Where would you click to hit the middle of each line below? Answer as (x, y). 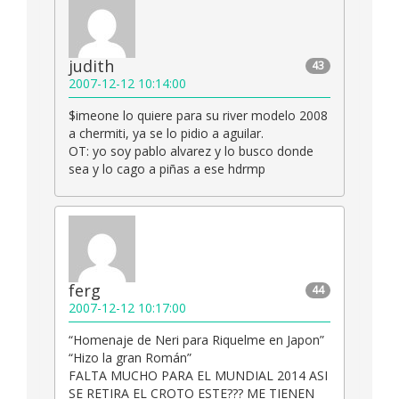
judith (91, 66)
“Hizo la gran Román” (130, 358)
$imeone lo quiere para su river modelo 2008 (198, 116)
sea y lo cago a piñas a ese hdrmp (167, 169)
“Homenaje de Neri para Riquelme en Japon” (196, 340)
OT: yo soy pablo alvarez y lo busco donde (191, 151)
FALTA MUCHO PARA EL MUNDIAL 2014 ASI (198, 376)
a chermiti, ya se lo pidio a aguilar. (166, 134)
